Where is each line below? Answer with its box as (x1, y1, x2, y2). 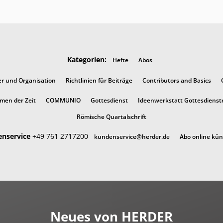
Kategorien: (67, 55, 107, 65)
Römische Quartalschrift (77, 112, 146, 120)
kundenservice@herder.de (94, 132, 170, 140)
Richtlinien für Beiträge (65, 76, 132, 84)
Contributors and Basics (142, 76, 211, 84)
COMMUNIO (46, 96, 81, 104)
